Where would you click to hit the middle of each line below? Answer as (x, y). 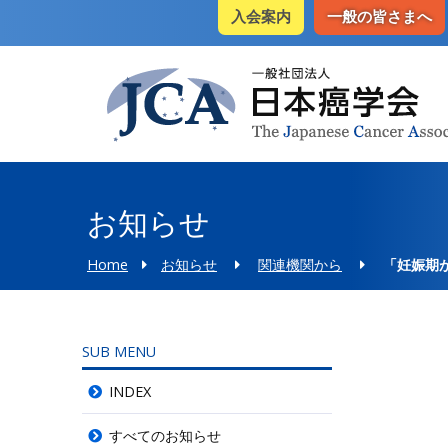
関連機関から (300, 264)
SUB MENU (119, 351)
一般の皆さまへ (379, 16)
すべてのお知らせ (165, 435)
